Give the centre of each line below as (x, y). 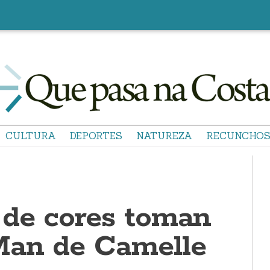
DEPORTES (96, 136)
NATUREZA (164, 136)
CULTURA (31, 136)
